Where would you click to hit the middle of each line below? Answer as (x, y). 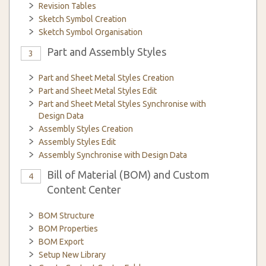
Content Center (84, 189)
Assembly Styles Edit (77, 142)
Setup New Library (72, 255)
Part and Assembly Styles (107, 52)
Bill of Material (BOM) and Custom (128, 175)
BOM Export (61, 242)
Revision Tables (67, 6)
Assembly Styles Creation (86, 129)
